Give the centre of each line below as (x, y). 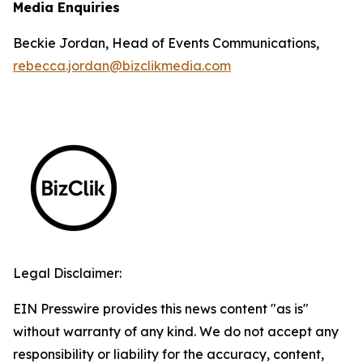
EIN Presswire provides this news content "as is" (161, 309)
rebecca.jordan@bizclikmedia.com (122, 66)
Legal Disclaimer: (67, 273)
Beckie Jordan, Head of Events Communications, (166, 43)
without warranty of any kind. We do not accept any (176, 331)
